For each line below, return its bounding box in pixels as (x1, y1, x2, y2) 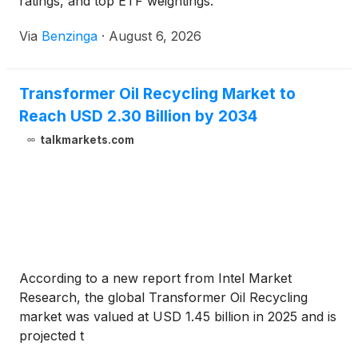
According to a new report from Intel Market (19, 270, 292, 287)
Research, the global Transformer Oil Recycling (19, 289, 308, 306)
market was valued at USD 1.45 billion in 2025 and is (19, 308, 336, 325)
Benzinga (42, 28, 97, 45)
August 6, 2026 (109, 28, 201, 45)
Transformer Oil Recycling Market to (19, 84, 296, 104)
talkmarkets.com (39, 133, 134, 147)
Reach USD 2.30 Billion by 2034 (19, 106, 257, 126)
